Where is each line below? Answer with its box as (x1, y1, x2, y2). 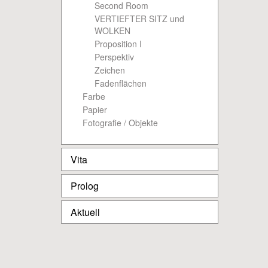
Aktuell (71, 205, 100, 219)
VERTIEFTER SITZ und (95, 13, 184, 25)
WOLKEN (95, 25, 130, 36)
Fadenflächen (95, 77, 147, 89)
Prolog (71, 179, 99, 193)
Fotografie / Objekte (83, 117, 158, 129)
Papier (83, 103, 107, 115)
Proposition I (95, 38, 142, 50)
